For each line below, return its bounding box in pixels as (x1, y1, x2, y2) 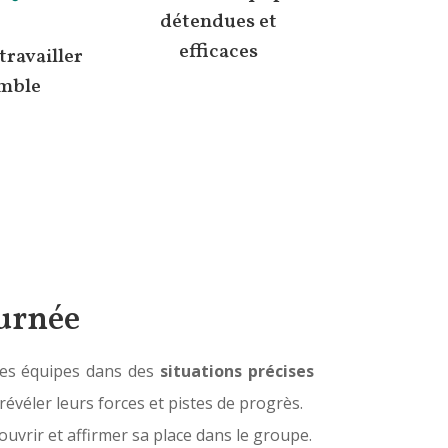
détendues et (160, 8, 278, 36)
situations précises (159, 360, 314, 383)
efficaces (179, 38, 259, 66)
